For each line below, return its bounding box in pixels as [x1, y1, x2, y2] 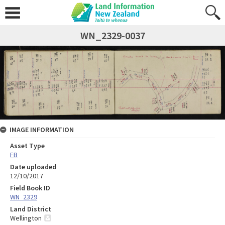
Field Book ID [10, 183, 50, 193]
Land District [10, 204, 51, 214]
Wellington [10, 213, 42, 223]
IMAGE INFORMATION [10, 125, 74, 135]
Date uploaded [10, 162, 56, 172]
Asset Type [10, 141, 45, 151]
